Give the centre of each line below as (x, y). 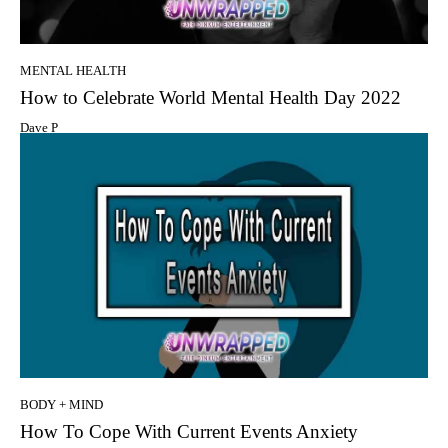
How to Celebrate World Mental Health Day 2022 (210, 98)
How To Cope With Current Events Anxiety (189, 431)
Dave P (39, 128)
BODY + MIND (61, 404)
